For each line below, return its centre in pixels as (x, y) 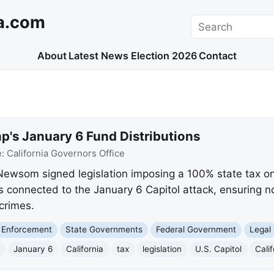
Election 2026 (164, 56)
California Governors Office (65, 153)
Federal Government (196, 230)
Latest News (99, 56)
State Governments (104, 230)
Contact (218, 56)
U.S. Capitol (219, 249)
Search (208, 22)
